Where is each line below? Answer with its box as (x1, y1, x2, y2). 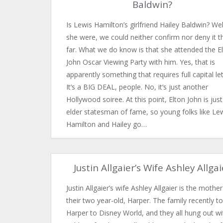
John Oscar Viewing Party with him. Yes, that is (66, 57, 215, 67)
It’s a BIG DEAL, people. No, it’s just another (66, 82, 208, 92)
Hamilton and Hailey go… (66, 119, 147, 129)
